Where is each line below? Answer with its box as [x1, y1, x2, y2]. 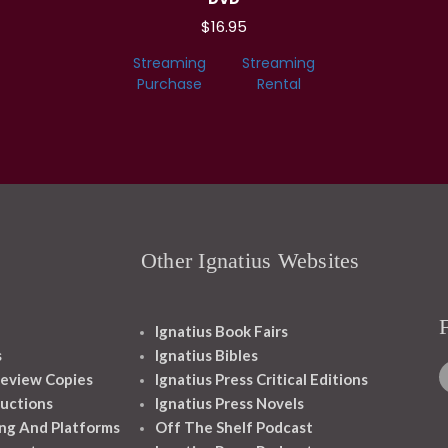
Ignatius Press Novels [154, 394, 304, 413]
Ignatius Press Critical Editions [154, 370, 368, 389]
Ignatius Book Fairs [154, 322, 288, 341]
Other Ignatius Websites [140, 248, 360, 274]
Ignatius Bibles [154, 346, 258, 365]
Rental [256, 74, 301, 95]
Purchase [137, 74, 202, 95]
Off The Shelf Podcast [154, 418, 313, 437]
